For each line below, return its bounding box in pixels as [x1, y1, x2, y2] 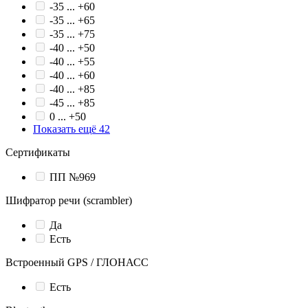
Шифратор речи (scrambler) [5, 195, 132, 207]
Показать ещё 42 [33, 123, 110, 135]
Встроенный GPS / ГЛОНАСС [5, 256, 148, 269]
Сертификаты [5, 146, 70, 159]
